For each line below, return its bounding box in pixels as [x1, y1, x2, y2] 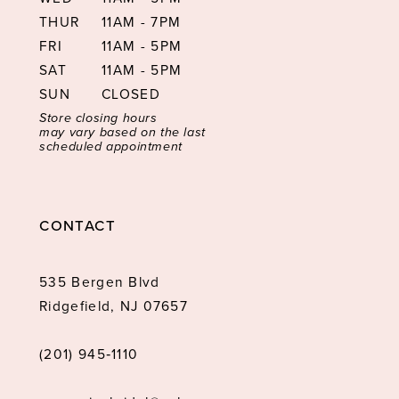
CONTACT [39, 215, 116, 238]
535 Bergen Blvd [39, 271, 160, 292]
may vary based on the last [39, 122, 206, 142]
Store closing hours [39, 108, 158, 127]
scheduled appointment [39, 136, 183, 156]
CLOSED [102, 83, 160, 104]
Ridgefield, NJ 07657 [39, 295, 188, 316]
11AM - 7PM [102, 11, 182, 32]
